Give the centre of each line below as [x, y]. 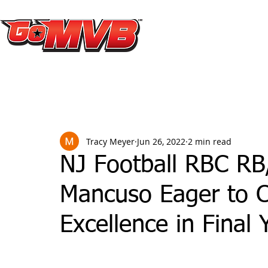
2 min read [210, 141]
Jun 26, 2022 [161, 141]
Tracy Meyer [110, 141]
